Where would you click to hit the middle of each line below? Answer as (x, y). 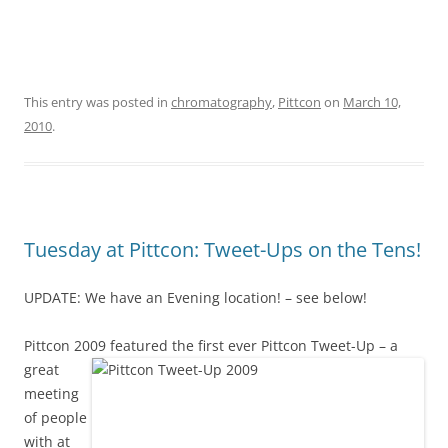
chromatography (221, 102)
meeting (51, 394)
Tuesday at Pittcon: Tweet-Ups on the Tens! (222, 250)
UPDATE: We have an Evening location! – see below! (195, 298)
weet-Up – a (358, 346)
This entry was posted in (97, 102)
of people (55, 418)
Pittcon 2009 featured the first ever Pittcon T (171, 346)
